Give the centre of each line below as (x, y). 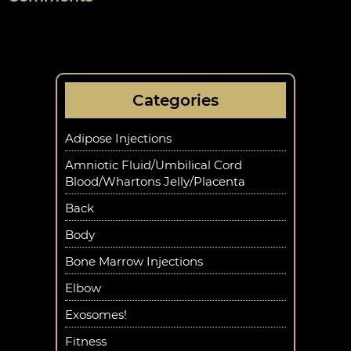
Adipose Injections (118, 139)
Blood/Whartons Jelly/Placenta (155, 182)
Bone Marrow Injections (134, 262)
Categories (175, 101)
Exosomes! (96, 315)
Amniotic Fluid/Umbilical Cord (154, 165)
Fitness (86, 342)
